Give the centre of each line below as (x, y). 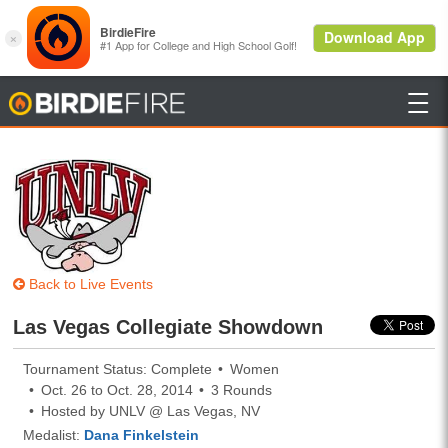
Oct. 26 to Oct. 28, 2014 (117, 389)
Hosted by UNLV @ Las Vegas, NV (151, 410)
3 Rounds (242, 389)
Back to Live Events (89, 283)
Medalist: (54, 434)
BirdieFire (220, 102)
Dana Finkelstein (142, 434)
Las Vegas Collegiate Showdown (174, 326)
